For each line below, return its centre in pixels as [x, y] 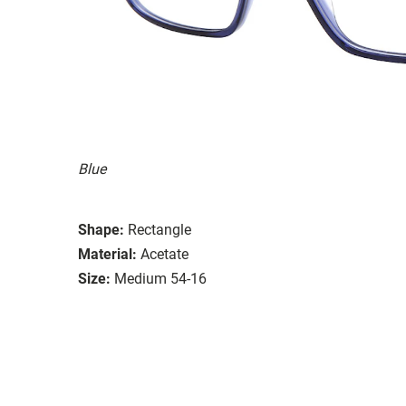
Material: [107, 254]
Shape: [101, 229]
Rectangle [159, 229]
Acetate [164, 254]
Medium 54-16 [160, 278]
